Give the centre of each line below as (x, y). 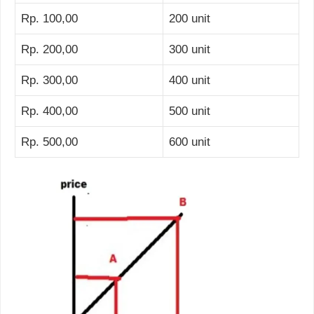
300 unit (190, 49)
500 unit (190, 111)
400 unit (190, 80)
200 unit (190, 18)
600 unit (190, 142)
